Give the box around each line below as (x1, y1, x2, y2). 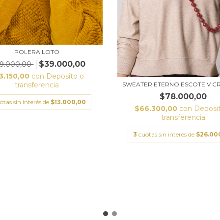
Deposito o (46, 71, 84, 81)
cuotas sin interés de (138, 131, 196, 138)
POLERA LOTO (14, 48, 60, 55)
